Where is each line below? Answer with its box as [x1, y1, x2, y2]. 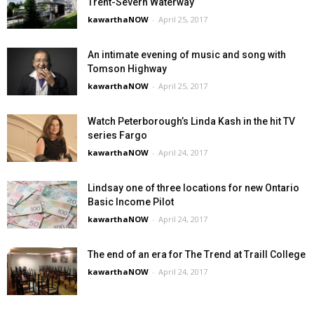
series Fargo [88, 129, 147, 141]
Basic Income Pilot [88, 196, 174, 207]
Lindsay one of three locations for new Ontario [88, 182, 299, 193]
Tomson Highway [88, 62, 167, 74]
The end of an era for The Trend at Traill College [88, 248, 306, 260]
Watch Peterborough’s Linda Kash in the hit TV [88, 115, 295, 127]
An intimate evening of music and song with [88, 48, 286, 60]
